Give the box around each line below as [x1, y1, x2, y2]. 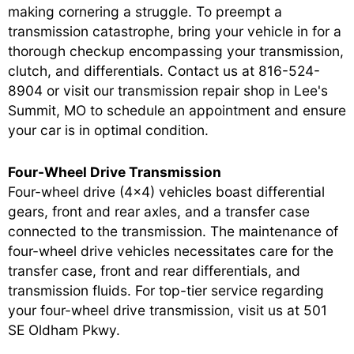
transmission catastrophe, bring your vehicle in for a [8, 22, 341, 40]
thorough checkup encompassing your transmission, [8, 42, 344, 59]
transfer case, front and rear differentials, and [8, 262, 300, 279]
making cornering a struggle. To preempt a [8, 2, 282, 20]
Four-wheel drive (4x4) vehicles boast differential [8, 183, 325, 200]
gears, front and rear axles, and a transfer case [8, 202, 310, 220]
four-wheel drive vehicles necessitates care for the [8, 242, 333, 259]
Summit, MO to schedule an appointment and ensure [8, 101, 346, 119]
